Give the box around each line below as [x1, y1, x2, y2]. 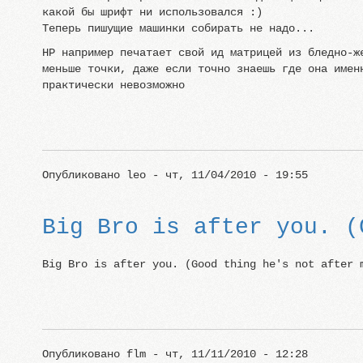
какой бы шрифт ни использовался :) [41, 6, 263, 19]
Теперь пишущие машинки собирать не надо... [41, 22, 314, 35]
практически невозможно [41, 79, 185, 92]
